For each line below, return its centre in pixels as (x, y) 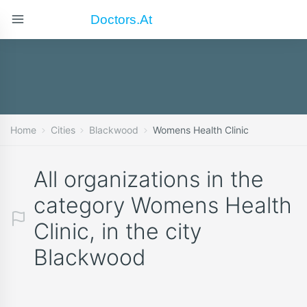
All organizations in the (149, 179)
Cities (63, 130)
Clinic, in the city (118, 231)
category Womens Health (163, 205)
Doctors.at (122, 19)
